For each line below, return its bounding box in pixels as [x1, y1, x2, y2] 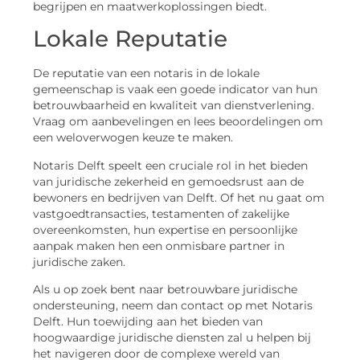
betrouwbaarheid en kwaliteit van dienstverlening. [33, 99, 314, 112]
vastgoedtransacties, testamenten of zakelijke [33, 207, 289, 220]
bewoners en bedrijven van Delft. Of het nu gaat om [33, 190, 325, 204]
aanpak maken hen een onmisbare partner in [33, 239, 284, 252]
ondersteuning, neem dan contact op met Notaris [33, 299, 313, 313]
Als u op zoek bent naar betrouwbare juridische [33, 283, 297, 297]
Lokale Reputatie [33, 25, 227, 53]
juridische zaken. [33, 255, 125, 268]
